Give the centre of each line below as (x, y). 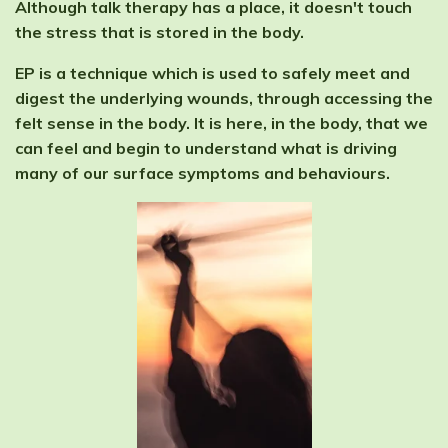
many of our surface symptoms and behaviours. (202, 173)
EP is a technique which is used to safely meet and (212, 73)
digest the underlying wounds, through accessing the (224, 98)
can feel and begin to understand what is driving (206, 148)
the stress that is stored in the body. (159, 32)
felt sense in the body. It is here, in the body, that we (221, 123)
